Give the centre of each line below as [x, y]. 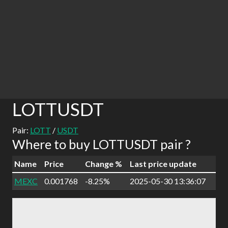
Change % [104, 164]
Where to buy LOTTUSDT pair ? [102, 144]
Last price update [163, 164]
